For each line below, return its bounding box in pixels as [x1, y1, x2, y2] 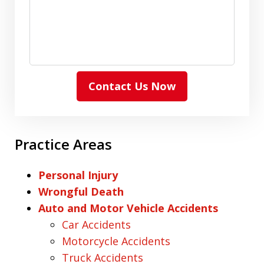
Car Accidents [62, 217, 131, 232]
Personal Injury [38, 168, 118, 182]
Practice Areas [15, 134, 112, 154]
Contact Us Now [88, 79, 176, 93]
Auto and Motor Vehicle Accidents [38, 201, 218, 215]
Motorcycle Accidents [62, 234, 170, 248]
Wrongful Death [38, 184, 124, 199]
